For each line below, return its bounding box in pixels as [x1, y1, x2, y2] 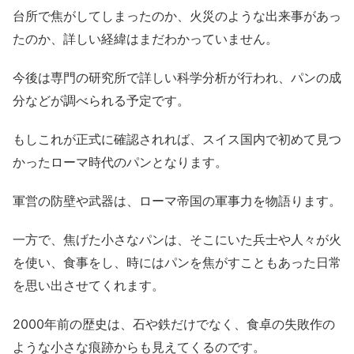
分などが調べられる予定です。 [13, 92, 190, 109]
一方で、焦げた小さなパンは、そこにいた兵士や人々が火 [13, 232, 341, 248]
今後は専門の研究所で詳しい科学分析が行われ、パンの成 [13, 70, 341, 86]
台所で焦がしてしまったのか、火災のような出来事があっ [13, 8, 341, 24]
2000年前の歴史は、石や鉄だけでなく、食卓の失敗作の [13, 316, 335, 333]
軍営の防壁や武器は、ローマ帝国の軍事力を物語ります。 [13, 193, 341, 209]
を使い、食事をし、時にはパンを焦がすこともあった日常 [13, 254, 341, 271]
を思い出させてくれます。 [13, 277, 164, 294]
